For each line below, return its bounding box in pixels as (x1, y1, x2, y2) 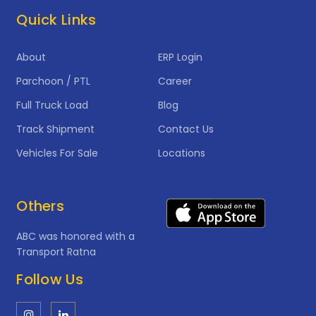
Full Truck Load (16, 98, 89, 113)
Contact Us (157, 122, 214, 137)
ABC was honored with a (16, 229, 135, 244)
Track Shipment (16, 122, 95, 137)
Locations (157, 146, 205, 161)
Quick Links (16, 10, 97, 30)
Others (16, 196, 65, 217)
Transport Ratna (16, 245, 97, 260)
